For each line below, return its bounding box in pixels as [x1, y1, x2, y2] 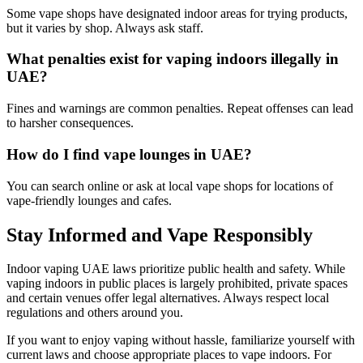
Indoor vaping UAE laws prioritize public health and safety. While [6, 262, 345, 276]
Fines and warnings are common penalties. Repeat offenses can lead [6, 101, 353, 116]
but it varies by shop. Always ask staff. [6, 20, 203, 35]
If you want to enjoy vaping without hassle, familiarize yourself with [6, 333, 355, 348]
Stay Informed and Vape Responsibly [6, 224, 313, 246]
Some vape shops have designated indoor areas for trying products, [6, 6, 348, 20]
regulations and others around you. [6, 305, 183, 320]
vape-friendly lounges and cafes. [6, 193, 172, 207]
